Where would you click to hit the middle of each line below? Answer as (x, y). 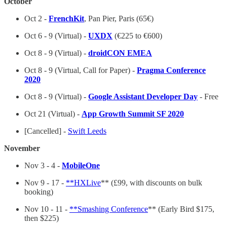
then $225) (42, 218)
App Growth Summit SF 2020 (133, 114)
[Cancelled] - (46, 131)
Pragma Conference (171, 70)
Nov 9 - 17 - (45, 183)
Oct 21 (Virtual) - (53, 114)
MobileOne (81, 166)
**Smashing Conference (109, 209)
